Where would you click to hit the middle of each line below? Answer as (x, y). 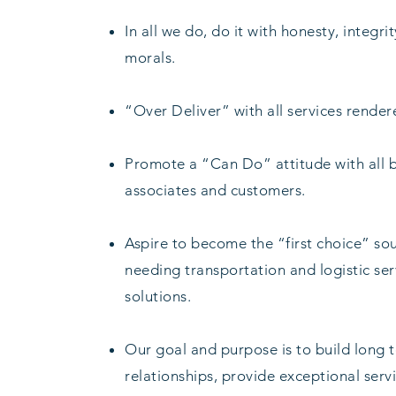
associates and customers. (215, 190)
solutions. (158, 296)
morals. (150, 57)
